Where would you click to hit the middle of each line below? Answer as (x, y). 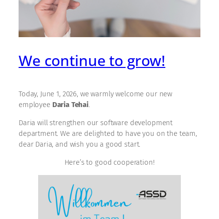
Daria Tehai (70, 104)
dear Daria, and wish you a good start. (80, 144)
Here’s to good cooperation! (109, 162)
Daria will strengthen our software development (96, 122)
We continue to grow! (92, 61)
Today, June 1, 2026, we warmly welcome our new (96, 94)
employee (35, 104)
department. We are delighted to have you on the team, (108, 133)
